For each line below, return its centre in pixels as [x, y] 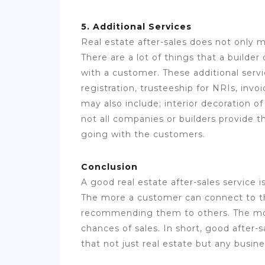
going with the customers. [145, 135]
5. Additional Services [138, 27]
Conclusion [111, 167]
